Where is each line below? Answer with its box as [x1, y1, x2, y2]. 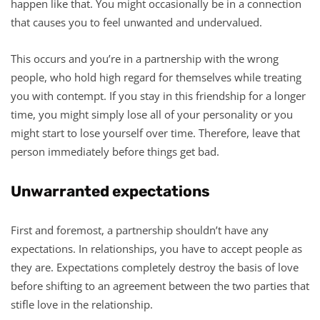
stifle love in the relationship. [11, 296, 153, 311]
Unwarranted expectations [11, 181, 210, 200]
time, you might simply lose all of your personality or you [11, 106, 293, 121]
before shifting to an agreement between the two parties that [11, 278, 309, 293]
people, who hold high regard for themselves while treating [11, 69, 301, 84]
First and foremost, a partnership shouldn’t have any [11, 222, 269, 237]
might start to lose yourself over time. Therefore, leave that [11, 125, 300, 140]
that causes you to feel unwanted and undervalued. [11, 14, 262, 29]
